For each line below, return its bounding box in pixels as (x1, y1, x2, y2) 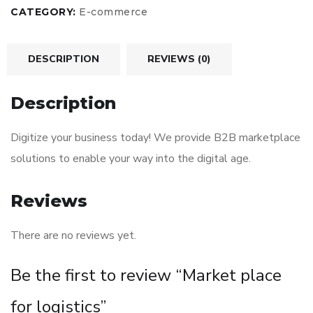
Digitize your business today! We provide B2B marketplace (10, 129, 300, 145)
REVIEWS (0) (147, 52, 211, 66)
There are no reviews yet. (10, 227, 136, 243)
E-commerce (79, 6, 147, 19)
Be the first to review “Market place (10, 263, 282, 286)
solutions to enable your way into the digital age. (10, 150, 251, 166)
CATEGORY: (10, 6, 79, 19)
